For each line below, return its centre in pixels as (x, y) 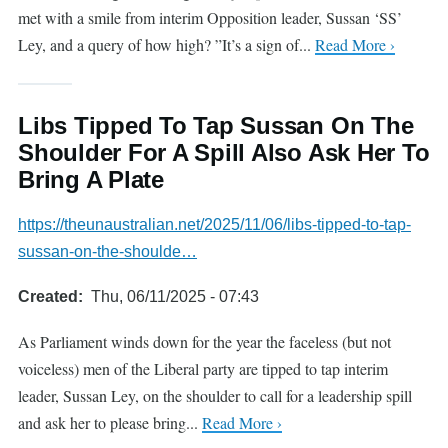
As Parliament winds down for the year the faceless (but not (204, 341)
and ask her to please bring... (110, 422)
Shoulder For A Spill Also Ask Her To (224, 152)
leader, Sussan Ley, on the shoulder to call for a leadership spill (215, 395)
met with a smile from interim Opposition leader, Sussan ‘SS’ (210, 17)
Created (48, 296)
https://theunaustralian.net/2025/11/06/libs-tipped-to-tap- (214, 224)
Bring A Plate (91, 179)
